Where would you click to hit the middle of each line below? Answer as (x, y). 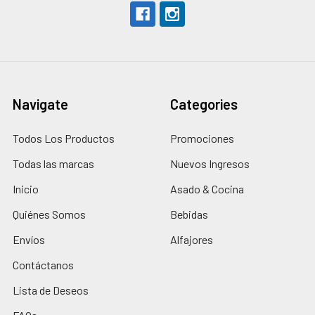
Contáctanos (43, 264)
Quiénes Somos (49, 214)
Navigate (40, 104)
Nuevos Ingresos (210, 163)
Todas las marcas (53, 163)
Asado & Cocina (207, 188)
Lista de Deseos (51, 290)
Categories (204, 104)
